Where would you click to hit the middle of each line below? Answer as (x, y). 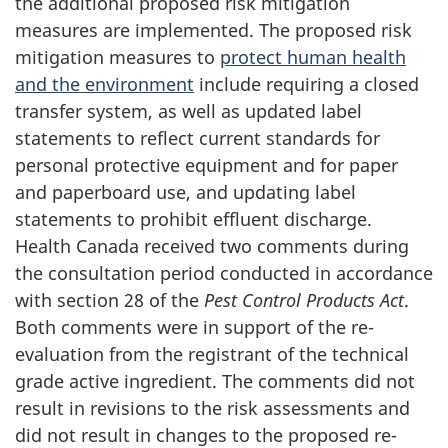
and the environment (104, 83)
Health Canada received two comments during (212, 245)
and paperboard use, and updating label (185, 191)
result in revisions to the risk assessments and (212, 407)
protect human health (313, 56)
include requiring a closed (306, 83)
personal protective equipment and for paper (206, 164)
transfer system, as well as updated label (188, 110)
